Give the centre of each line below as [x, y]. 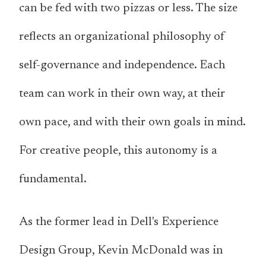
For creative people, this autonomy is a [118, 151]
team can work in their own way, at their [122, 94]
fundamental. [53, 180]
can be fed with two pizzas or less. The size [128, 9]
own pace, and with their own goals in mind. [132, 123]
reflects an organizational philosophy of [122, 37]
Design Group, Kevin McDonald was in [121, 251]
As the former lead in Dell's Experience [119, 222]
